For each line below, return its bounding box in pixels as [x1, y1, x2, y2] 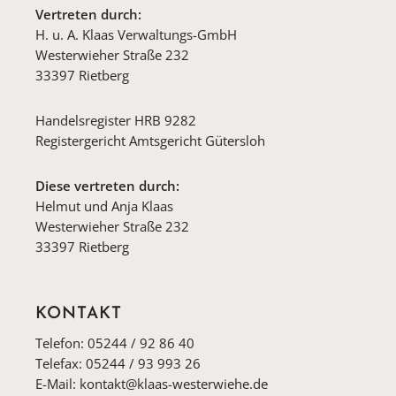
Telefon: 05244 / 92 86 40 [35, 333, 195, 352]
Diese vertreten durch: [35, 176, 180, 194]
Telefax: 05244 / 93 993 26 [35, 354, 202, 372]
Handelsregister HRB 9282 [35, 110, 197, 129]
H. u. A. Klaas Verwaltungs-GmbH [35, 25, 238, 43]
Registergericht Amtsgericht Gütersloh [35, 131, 266, 149]
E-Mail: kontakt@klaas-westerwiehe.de [35, 374, 269, 392]
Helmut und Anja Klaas [35, 196, 174, 215]
